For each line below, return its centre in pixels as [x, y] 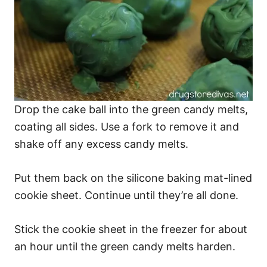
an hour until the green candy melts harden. [125, 246]
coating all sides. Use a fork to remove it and [127, 127]
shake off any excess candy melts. [101, 144]
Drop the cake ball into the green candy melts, [131, 109]
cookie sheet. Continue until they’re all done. [126, 195]
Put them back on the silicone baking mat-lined [133, 178]
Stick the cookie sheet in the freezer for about [131, 229]
